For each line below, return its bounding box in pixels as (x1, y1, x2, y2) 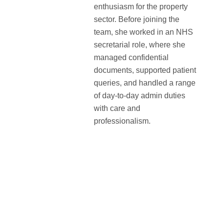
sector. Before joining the (94, 15, 179, 24)
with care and (94, 104, 140, 113)
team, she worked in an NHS (94, 28, 193, 37)
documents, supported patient (94, 66, 196, 75)
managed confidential (94, 53, 169, 62)
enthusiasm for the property (94, 2, 188, 11)
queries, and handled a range (94, 79, 196, 88)
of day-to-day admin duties (94, 91, 185, 100)
